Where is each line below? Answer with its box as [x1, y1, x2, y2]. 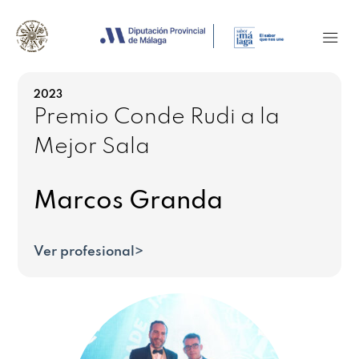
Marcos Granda [34, 189, 224, 214]
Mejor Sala [34, 135, 151, 159]
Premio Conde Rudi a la [34, 106, 280, 129]
